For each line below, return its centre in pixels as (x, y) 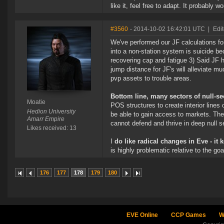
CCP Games (188, 215)
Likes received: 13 (51, 128)
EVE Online (142, 215)
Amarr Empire (45, 119)
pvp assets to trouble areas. (151, 78)
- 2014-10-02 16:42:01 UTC (167, 29)
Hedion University (51, 112)
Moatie (36, 102)
